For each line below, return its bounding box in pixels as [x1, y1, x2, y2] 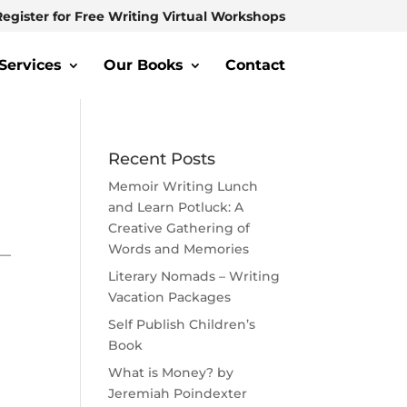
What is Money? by [108, 364, 234, 381]
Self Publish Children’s [108, 316, 256, 333]
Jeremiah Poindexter [108, 385, 248, 402]
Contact [224, 56, 285, 74]
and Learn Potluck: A [108, 199, 244, 215]
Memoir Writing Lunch [108, 178, 259, 194]
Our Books [103, 56, 184, 74]
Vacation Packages [108, 289, 232, 305]
